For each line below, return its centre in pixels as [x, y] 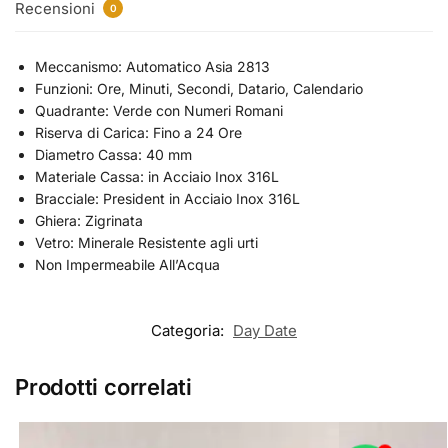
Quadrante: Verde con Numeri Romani [159, 110]
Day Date [265, 330]
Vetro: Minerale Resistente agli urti [146, 242]
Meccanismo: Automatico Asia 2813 [152, 66]
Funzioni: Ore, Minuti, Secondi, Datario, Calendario [199, 88]
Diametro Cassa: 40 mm [113, 154]
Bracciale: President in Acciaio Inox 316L [167, 198]
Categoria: [189, 330]
